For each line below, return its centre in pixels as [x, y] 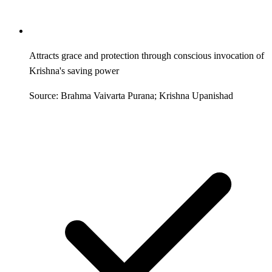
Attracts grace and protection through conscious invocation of [147, 55]
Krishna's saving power [74, 70]
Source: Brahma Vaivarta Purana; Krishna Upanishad [131, 95]
